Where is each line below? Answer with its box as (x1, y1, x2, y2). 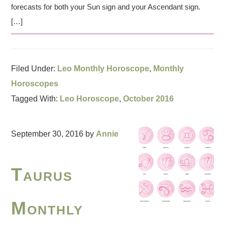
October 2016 (123, 94, 174, 103)
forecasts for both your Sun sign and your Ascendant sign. (11, 3, 201, 11)
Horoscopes (11, 79, 59, 88)
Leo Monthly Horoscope (57, 64, 150, 73)
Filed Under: (11, 64, 58, 73)
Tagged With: (11, 94, 60, 103)
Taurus (11, 164, 73, 185)
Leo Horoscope (60, 94, 120, 103)
